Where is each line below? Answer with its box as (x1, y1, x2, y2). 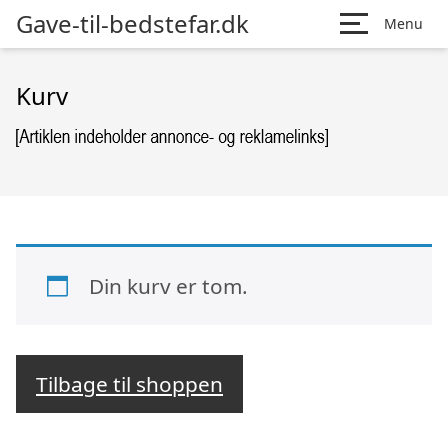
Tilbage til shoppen (36, 370, 223, 399)
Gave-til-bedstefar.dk (16, 7, 249, 40)
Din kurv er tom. (88, 271, 248, 300)
